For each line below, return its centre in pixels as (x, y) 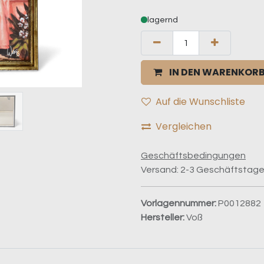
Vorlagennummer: (179, 203)
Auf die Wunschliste (200, 101)
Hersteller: (164, 217)
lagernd (163, 19)
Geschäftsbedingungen (193, 155)
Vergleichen (184, 126)
